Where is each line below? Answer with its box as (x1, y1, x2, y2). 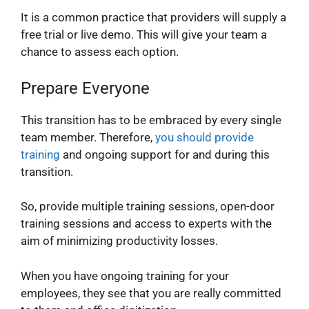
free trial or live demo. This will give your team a (21, 28, 267, 42)
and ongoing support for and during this (60, 147, 270, 161)
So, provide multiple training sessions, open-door (21, 199, 275, 214)
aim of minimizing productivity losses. (21, 234, 218, 248)
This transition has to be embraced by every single (21, 112, 281, 127)
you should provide (155, 130, 254, 144)
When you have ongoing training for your (21, 268, 229, 283)
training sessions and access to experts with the (21, 217, 272, 231)
